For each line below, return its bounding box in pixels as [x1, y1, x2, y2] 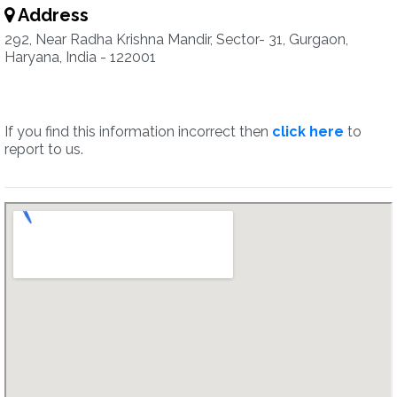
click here [272, 123, 344, 140]
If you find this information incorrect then [4, 123, 272, 140]
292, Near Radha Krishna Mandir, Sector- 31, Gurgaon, [4, 31, 348, 48]
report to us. [4, 141, 83, 158]
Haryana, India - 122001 [4, 49, 156, 66]
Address [14, 4, 89, 26]
